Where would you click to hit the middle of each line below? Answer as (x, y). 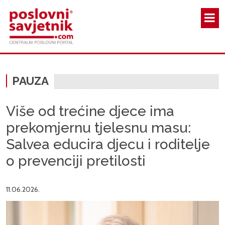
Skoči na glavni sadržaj (144, 5)
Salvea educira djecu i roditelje (108, 145)
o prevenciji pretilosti (76, 161)
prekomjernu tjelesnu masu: (98, 128)
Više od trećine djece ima (90, 111)
